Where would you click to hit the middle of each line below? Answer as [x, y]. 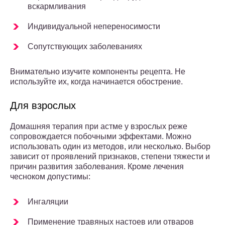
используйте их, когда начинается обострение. [96, 82]
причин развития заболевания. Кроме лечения [97, 167]
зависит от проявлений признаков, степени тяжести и [110, 157]
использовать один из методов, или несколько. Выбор [110, 147]
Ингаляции [48, 202]
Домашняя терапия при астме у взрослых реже [99, 127]
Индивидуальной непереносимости [94, 27]
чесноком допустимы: [50, 177]
